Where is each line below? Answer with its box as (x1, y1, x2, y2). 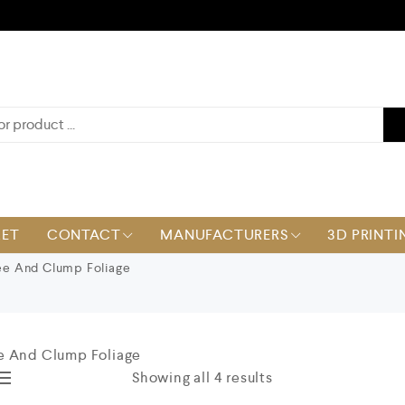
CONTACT (46, 225, 121, 244)
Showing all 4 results (132, 368, 273, 387)
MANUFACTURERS (160, 225, 288, 244)
